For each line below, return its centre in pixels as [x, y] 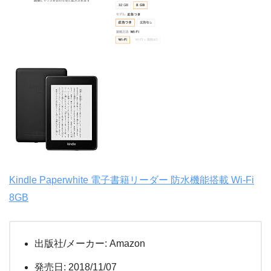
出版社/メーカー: [71, 243]
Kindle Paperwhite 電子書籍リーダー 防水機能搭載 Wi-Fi [132, 180]
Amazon [126, 243]
